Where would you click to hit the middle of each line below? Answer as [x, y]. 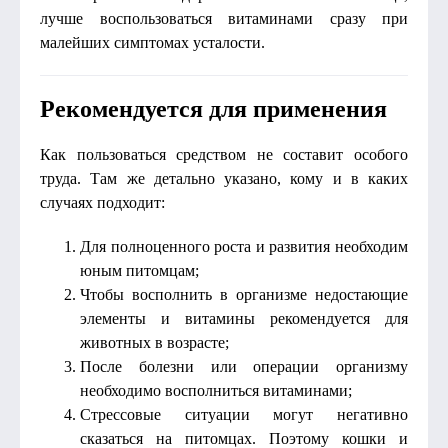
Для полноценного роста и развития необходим [244, 246]
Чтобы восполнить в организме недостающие [244, 294]
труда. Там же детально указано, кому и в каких [224, 178]
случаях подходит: [102, 202]
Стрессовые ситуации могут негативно [244, 414]
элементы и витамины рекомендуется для [244, 318]
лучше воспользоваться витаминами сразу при [224, 18]
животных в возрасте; [154, 342]
